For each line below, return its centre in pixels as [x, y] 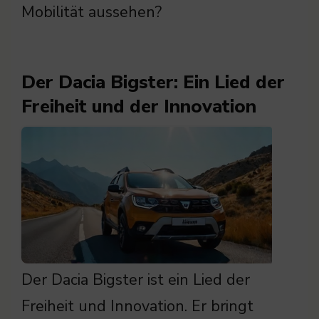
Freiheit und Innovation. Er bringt [137, 307]
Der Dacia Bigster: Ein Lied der [153, 83]
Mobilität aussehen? [91, 12]
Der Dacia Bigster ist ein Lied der [136, 280]
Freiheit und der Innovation [139, 107]
